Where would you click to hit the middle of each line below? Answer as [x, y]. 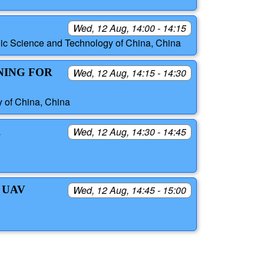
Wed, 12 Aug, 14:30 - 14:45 [130, 131]
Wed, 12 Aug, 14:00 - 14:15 [130, 28]
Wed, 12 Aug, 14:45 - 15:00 [130, 190]
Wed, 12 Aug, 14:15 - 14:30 [130, 73]
